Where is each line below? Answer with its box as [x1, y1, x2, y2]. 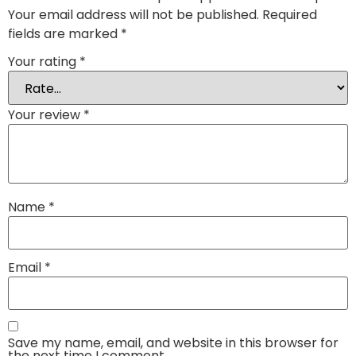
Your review [8, 105, 83, 124]
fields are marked [8, 25, 121, 44]
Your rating [8, 52, 79, 71]
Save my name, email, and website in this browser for [8, 334, 339, 353]
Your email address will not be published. [8, 6, 259, 25]
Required [262, 6, 317, 25]
